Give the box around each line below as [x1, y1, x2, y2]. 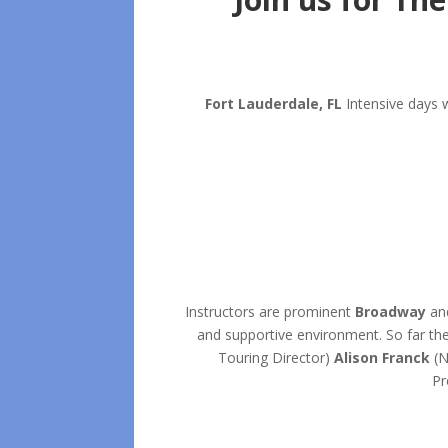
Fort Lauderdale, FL [205, 94, 342, 114]
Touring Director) [217, 348, 334, 368]
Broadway [354, 302, 426, 322]
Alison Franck [333, 348, 430, 368]
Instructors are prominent [184, 302, 355, 322]
